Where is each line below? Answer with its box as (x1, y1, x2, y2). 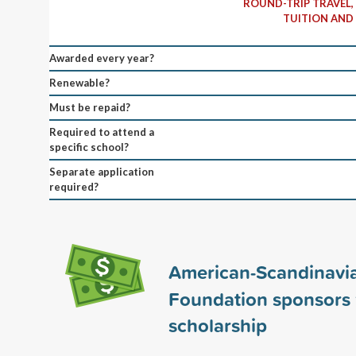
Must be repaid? (49, 100, 130, 114)
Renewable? (49, 75, 110, 89)
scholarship (168, 311, 267, 339)
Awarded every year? (49, 51, 154, 64)
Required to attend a (49, 125, 154, 138)
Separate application (49, 164, 154, 178)
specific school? (49, 140, 129, 153)
